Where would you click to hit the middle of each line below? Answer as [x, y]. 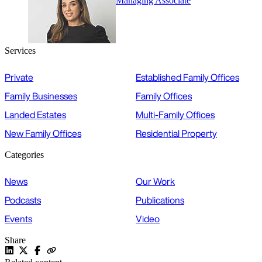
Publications [160, 200]
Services [20, 51]
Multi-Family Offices [175, 115]
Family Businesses [41, 96]
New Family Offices [43, 134]
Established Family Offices [187, 77]
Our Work [155, 182]
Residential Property [176, 134]
